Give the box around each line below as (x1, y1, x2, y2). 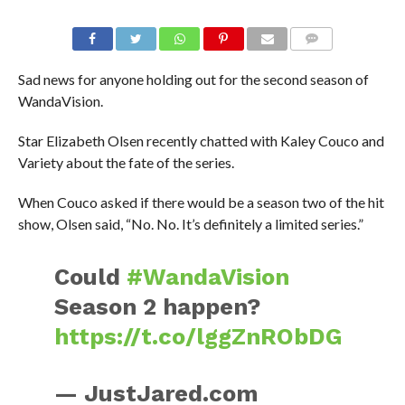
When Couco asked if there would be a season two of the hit (17, 193, 384, 212)
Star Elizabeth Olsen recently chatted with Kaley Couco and (17, 132, 384, 150)
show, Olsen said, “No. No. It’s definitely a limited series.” (17, 215, 363, 233)
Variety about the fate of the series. (17, 154, 234, 172)
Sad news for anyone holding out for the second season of (17, 71, 369, 89)
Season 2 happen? (54, 293, 261, 321)
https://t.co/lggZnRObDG (54, 323, 344, 351)
